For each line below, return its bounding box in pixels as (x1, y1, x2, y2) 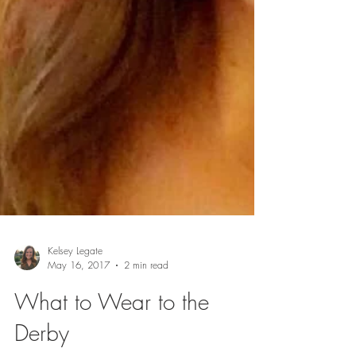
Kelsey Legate (48, 276, 103, 289)
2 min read (124, 290, 168, 304)
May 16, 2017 (48, 290, 110, 304)
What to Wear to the (14, 319, 209, 348)
